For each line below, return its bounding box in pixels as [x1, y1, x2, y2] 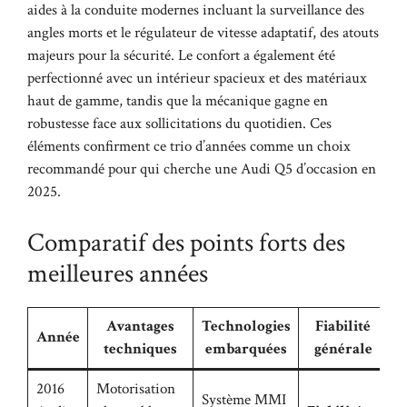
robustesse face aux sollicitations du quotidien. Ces [27, 114, 332, 134]
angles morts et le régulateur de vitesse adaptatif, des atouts [27, 23, 379, 44]
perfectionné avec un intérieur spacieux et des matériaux [27, 68, 367, 89]
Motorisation [95, 378, 175, 399]
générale [313, 338, 372, 359]
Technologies [201, 315, 291, 336]
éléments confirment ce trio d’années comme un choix [27, 136, 351, 157]
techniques [104, 338, 177, 359]
